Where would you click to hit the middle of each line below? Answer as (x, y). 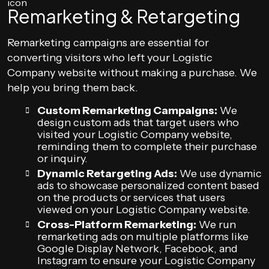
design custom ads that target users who (138, 122)
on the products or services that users (131, 198)
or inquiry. (62, 159)
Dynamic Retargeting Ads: (107, 174)
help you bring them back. (73, 88)
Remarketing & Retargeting (124, 16)
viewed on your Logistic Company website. (144, 210)
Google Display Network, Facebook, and (138, 249)
